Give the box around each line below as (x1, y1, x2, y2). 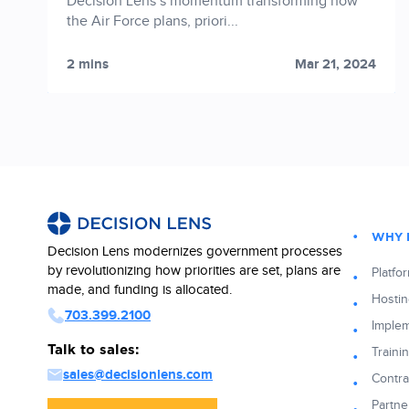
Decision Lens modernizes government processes (47, 244, 342, 260)
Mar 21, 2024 (295, 56, 377, 74)
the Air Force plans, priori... (67, 13, 238, 31)
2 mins (67, 56, 109, 74)
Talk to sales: (47, 343, 139, 358)
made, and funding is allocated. (47, 282, 232, 299)
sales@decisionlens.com (63, 366, 213, 384)
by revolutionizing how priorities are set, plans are (47, 263, 341, 279)
